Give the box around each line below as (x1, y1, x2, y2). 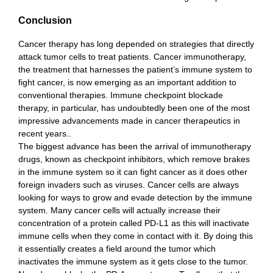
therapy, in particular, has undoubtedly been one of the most (18, 103, 250, 113)
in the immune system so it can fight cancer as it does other (18, 167, 247, 177)
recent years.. (18, 129, 71, 139)
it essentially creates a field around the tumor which (18, 244, 216, 254)
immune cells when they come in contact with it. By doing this (18, 231, 253, 241)
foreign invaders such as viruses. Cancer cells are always (18, 180, 239, 190)
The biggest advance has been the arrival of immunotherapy (18, 141, 251, 152)
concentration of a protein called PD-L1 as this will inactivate (18, 218, 249, 229)
